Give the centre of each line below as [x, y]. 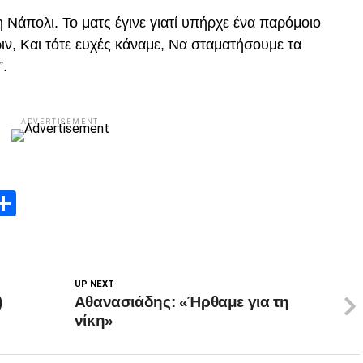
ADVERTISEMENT [60, 122]
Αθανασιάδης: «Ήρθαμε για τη [181, 302]
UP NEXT [94, 284]
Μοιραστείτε [93, 203]
